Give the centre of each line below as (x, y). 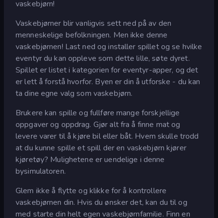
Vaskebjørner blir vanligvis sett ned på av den (94, 23)
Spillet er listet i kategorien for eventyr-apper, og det (107, 70)
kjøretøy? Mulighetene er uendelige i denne (90, 159)
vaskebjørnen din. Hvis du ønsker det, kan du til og (101, 202)
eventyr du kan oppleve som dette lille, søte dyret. (103, 58)
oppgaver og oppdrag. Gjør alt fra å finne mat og (98, 124)
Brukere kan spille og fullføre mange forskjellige (98, 113)
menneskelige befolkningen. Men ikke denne (92, 35)
